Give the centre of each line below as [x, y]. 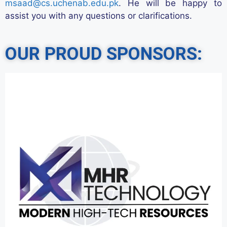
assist [17, 15]
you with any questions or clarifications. [110, 15]
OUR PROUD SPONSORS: [104, 54]
